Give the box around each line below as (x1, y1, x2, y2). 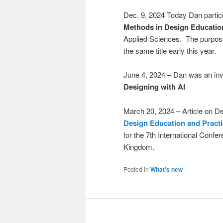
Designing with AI (123, 81, 185, 93)
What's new (150, 165, 183, 174)
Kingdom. (123, 141, 154, 152)
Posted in (123, 165, 149, 174)
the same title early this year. (123, 45, 216, 56)
